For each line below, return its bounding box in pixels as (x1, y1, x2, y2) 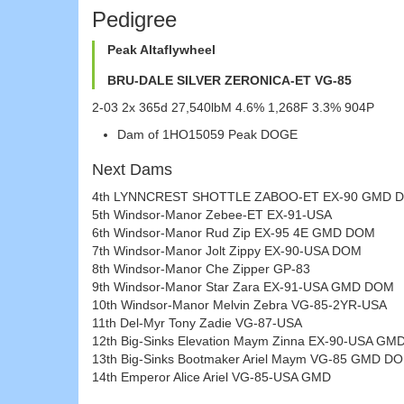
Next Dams (92, 160, 172, 179)
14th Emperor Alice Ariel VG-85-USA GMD (92, 369, 331, 384)
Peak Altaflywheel (107, 41, 216, 57)
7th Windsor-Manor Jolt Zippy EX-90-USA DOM (92, 243, 362, 258)
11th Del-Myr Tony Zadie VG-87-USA (92, 315, 302, 330)
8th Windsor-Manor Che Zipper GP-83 (92, 261, 310, 276)
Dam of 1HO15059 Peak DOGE (117, 126, 298, 142)
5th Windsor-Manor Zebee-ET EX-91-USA (92, 207, 332, 222)
